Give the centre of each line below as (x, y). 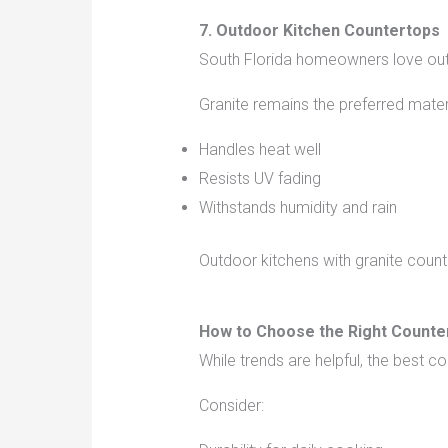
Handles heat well (259, 150)
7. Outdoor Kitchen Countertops (319, 31)
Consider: (231, 406)
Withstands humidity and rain (297, 208)
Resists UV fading (259, 179)
